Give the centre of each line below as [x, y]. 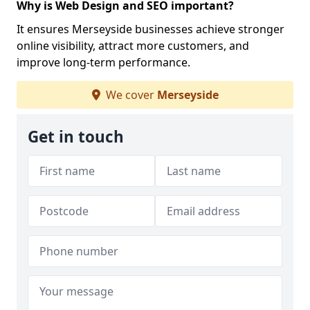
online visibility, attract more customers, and [133, 46]
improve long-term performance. [103, 62]
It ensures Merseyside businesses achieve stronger [151, 29]
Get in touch [76, 137]
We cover [130, 95]
